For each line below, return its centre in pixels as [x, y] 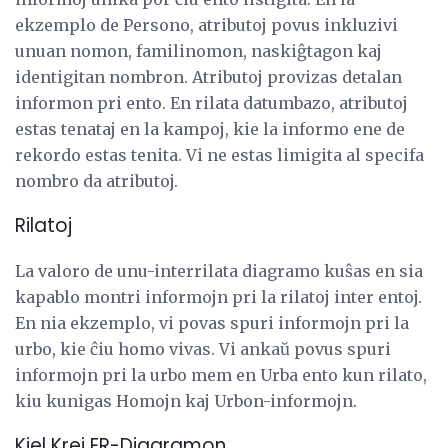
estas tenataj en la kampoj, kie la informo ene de [210, 129]
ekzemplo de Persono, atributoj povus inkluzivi [206, 25]
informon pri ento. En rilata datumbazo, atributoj [211, 103]
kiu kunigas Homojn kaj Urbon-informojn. [186, 400]
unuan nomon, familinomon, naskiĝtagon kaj [198, 51]
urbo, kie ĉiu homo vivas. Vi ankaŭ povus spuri [203, 348]
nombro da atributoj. [96, 181]
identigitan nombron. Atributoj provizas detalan [208, 77]
